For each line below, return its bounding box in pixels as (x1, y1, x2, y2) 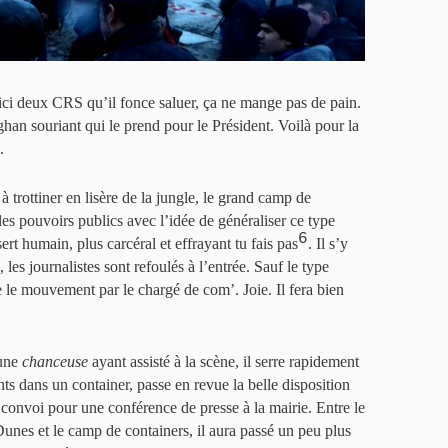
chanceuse (22, 353, 88, 371)
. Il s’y (308, 235, 348, 253)
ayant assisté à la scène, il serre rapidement (88, 353, 359, 371)
